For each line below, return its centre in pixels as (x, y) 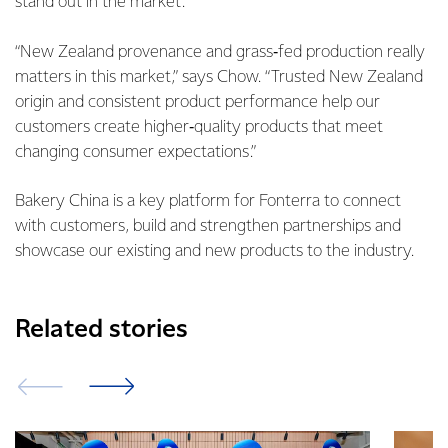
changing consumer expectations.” (135, 152)
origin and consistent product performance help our (197, 102)
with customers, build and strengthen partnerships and (208, 226)
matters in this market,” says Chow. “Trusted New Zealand (219, 77)
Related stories (101, 329)
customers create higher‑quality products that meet (199, 127)
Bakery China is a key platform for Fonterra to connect (208, 201)
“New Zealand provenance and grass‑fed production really (220, 52)
